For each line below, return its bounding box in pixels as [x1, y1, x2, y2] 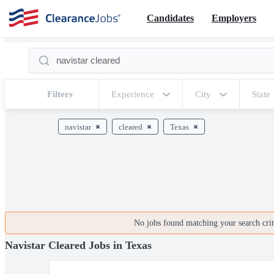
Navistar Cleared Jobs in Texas [5, 239, 152, 251]
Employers [212, 12, 256, 23]
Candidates [147, 12, 194, 23]
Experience [111, 89, 154, 99]
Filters [47, 89, 73, 99]
